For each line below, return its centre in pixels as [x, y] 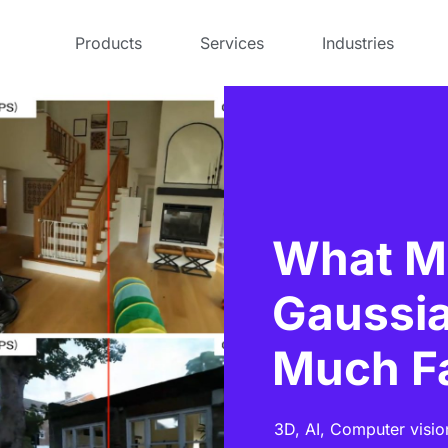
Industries [358, 43]
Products [109, 43]
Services [232, 43]
